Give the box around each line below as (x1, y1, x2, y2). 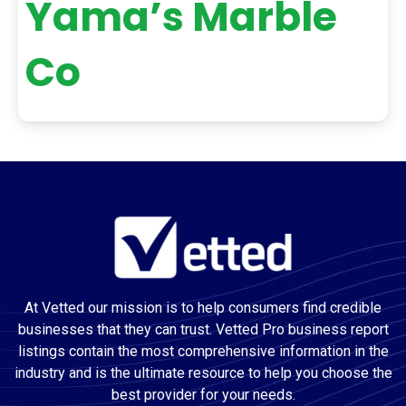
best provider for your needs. (111, 386, 295, 403)
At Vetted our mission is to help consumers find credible (24, 299, 382, 316)
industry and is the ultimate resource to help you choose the (14, 364, 392, 382)
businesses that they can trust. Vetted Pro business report (17, 321, 389, 338)
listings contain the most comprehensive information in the (17, 343, 389, 360)
